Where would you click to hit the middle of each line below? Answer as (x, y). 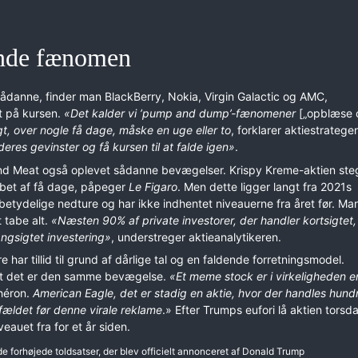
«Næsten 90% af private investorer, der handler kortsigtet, (204, 220)
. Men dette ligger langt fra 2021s (265, 186)
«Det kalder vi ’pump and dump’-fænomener (180, 113)
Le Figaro (153, 186)
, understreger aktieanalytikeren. (196, 237)
